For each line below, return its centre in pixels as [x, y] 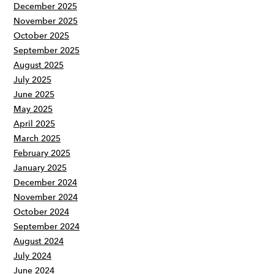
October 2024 [41, 212]
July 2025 [32, 80]
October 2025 [41, 36]
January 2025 [40, 168]
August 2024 [39, 241]
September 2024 [46, 227]
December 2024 [45, 183]
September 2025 [46, 50]
